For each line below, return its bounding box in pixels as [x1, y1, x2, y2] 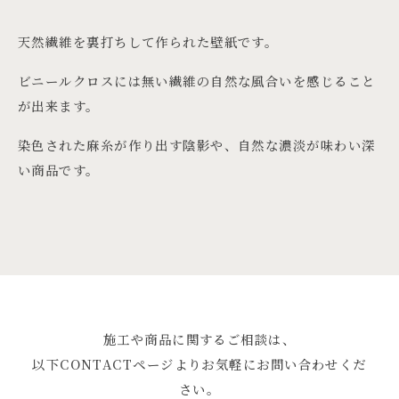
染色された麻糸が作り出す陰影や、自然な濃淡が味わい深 [18, 135, 376, 155]
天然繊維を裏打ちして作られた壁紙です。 [18, 32, 279, 52]
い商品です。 [18, 160, 100, 180]
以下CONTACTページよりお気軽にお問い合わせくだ [32, 354, 367, 373]
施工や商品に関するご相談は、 [102, 329, 297, 348]
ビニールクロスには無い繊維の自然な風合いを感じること [18, 71, 376, 91]
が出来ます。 [18, 96, 100, 116]
